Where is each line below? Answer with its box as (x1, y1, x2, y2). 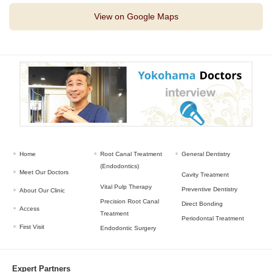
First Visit (19, 223, 44, 231)
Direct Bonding (181, 200, 223, 208)
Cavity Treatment (181, 171, 229, 178)
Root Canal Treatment (100, 151, 163, 158)
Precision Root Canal (100, 198, 160, 205)
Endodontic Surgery (100, 225, 157, 232)
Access (19, 205, 39, 212)
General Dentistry (181, 151, 230, 158)
